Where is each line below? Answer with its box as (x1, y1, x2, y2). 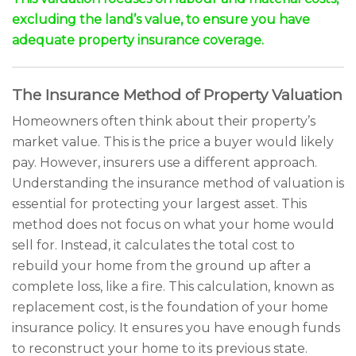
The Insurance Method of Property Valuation (12, 86, 342, 104)
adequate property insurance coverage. (12, 33, 264, 48)
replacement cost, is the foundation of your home (12, 300, 328, 315)
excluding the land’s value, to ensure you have (12, 12, 310, 27)
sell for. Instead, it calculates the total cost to (12, 238, 295, 253)
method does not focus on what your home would (12, 217, 335, 232)
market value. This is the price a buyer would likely (12, 134, 334, 149)
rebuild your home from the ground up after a (12, 258, 311, 273)
